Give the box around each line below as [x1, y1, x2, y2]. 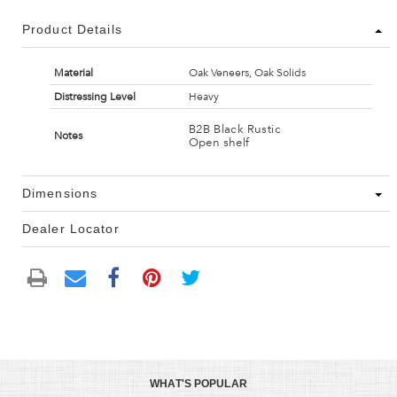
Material [53, 66, 93, 80]
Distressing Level [53, 90, 136, 104]
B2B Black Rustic [188, 121, 281, 136]
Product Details [22, 22, 122, 37]
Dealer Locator [22, 222, 120, 237]
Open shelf [188, 135, 250, 150]
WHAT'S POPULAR [150, 377, 247, 390]
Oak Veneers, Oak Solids [188, 66, 306, 80]
